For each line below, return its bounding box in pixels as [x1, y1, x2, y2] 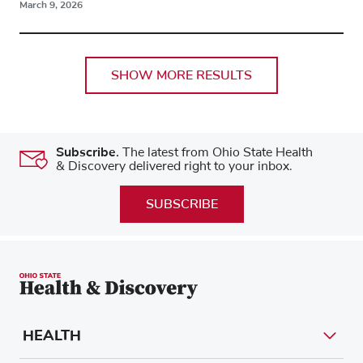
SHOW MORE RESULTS [111, 66, 252, 85]
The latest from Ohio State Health [119, 146, 313, 160]
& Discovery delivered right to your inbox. [56, 160, 293, 173]
